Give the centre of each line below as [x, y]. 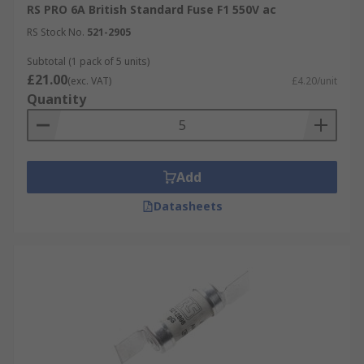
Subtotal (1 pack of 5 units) [88, 61]
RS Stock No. [56, 32]
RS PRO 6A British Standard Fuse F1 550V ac [152, 9]
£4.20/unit [314, 81]
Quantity [56, 99]
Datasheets [188, 206]
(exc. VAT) [89, 81]
